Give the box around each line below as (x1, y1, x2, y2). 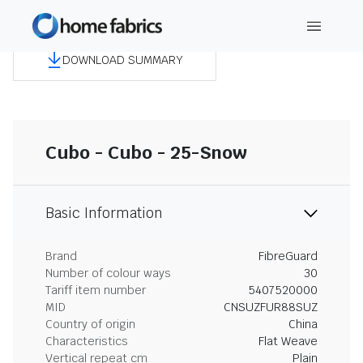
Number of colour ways (45, 266, 171, 280)
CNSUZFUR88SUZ (224, 300, 318, 314)
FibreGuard (258, 249, 318, 263)
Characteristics (45, 334, 128, 348)
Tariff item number (45, 283, 146, 297)
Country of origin (45, 317, 135, 331)
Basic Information (45, 204, 163, 222)
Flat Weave (258, 334, 318, 348)
